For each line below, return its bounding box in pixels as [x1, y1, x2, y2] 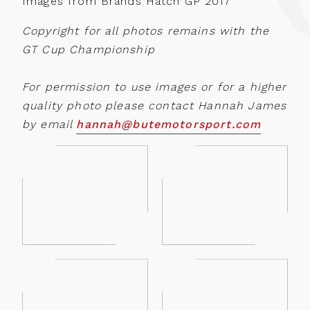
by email [22, 118, 77, 131]
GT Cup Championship [22, 43, 155, 57]
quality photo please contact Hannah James [22, 99, 287, 113]
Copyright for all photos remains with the [22, 24, 270, 38]
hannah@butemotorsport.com [76, 118, 262, 131]
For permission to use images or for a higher [22, 80, 287, 94]
